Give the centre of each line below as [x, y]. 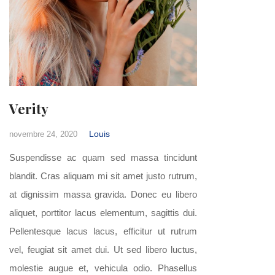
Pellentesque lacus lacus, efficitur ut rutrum [103, 231]
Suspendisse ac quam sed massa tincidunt [103, 157]
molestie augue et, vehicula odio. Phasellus [103, 268]
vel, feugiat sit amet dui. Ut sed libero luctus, [103, 250]
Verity [33, 109]
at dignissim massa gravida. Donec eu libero [103, 194]
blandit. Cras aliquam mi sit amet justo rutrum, [103, 176]
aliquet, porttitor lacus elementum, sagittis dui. [103, 213]
